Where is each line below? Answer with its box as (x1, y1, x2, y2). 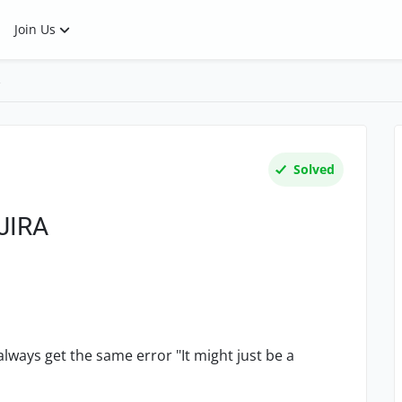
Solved (293, 161, 335, 178)
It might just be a (181, 345, 294, 365)
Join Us (13, 21, 56, 38)
